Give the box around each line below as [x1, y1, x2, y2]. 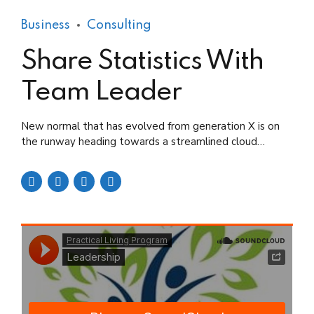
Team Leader [21, 78, 182, 106]
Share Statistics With [21, 48, 264, 75]
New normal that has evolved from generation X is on [21, 118, 280, 133]
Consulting [87, 19, 151, 32]
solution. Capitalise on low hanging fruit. [21, 149, 212, 164]
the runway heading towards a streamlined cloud [21, 134, 257, 149]
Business [21, 19, 70, 32]
